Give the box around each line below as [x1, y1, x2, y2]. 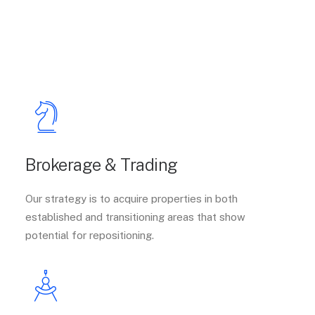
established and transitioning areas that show [25, 211, 245, 223]
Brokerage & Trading [25, 155, 178, 174]
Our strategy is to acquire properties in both [25, 193, 238, 205]
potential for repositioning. [25, 229, 154, 241]
